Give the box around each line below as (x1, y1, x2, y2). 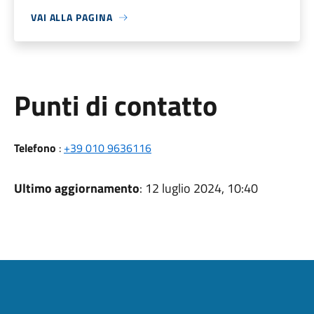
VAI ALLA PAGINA (30, 10, 113, 25)
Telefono (13, 139, 56, 156)
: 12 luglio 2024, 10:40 (139, 179, 258, 198)
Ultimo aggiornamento (13, 179, 139, 198)
